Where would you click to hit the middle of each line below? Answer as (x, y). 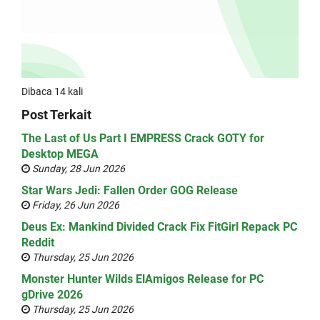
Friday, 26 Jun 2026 (75, 205)
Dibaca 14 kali (52, 91)
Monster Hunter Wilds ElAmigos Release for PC (142, 279)
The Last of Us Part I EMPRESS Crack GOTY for (143, 138)
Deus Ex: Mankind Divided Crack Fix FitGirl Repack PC (159, 227)
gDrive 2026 (52, 295)
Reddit (38, 242)
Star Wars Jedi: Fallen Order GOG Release (130, 190)
